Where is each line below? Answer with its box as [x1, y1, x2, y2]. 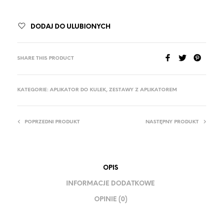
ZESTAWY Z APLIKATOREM [109, 87, 177, 93]
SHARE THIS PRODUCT [17, 55, 74, 61]
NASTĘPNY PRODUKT [146, 119, 199, 125]
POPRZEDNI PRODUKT [25, 119, 80, 125]
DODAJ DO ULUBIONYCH [31, 23, 110, 30]
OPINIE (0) [94, 196, 127, 203]
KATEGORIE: [17, 87, 50, 93]
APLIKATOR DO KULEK [50, 87, 106, 93]
